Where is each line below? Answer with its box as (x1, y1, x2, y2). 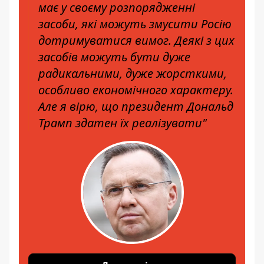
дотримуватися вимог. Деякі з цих (38, 32, 235, 48)
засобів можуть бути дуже (38, 49, 190, 65)
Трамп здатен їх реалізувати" (38, 115, 207, 131)
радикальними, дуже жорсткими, (38, 65, 227, 81)
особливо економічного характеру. (38, 82, 233, 98)
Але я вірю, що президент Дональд (38, 98, 233, 114)
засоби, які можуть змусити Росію (38, 16, 232, 32)
